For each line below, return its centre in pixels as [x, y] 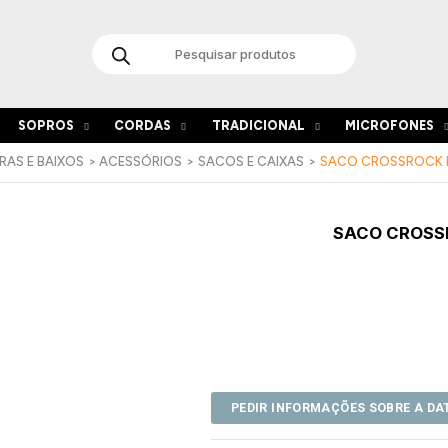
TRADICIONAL [258, 125]
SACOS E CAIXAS [251, 161]
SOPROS [46, 125]
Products [121, 29]
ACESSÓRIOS [141, 161]
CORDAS [143, 125]
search [114, 43]
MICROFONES [389, 125]
